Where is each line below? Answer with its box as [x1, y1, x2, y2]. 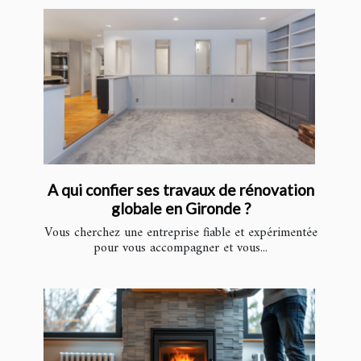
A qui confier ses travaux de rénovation [47, 180, 314, 199]
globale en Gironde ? [110, 198, 251, 218]
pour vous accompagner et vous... [93, 236, 268, 259]
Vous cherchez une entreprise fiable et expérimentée [44, 221, 317, 244]
